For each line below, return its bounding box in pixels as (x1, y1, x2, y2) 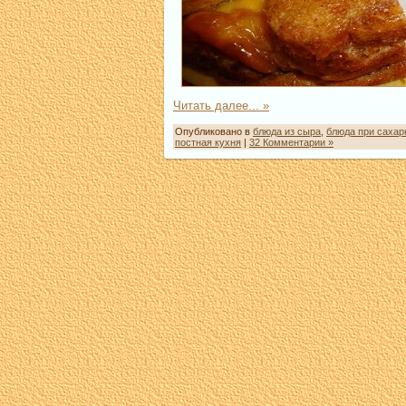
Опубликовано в (175, 125, 253, 137)
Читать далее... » (173, 98, 269, 112)
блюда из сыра (253, 125, 321, 137)
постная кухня (175, 136, 241, 148)
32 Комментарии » (249, 136, 333, 148)
